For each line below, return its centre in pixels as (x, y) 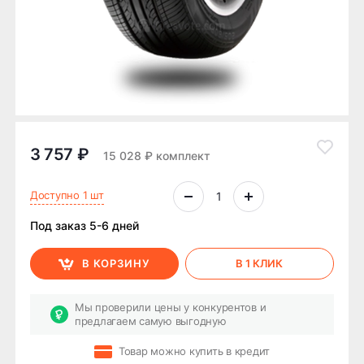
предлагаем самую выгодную (151, 321)
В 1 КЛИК (260, 264)
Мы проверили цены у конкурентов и (171, 307)
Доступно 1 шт (67, 195)
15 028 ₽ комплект (157, 155)
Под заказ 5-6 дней (84, 225)
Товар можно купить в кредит (194, 351)
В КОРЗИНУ (117, 264)
